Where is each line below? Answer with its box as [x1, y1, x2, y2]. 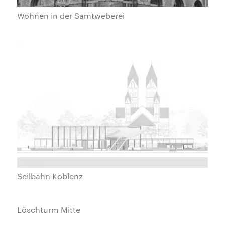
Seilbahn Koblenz [17, 170, 83, 181]
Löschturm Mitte [17, 204, 81, 215]
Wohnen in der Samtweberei [17, 10, 125, 21]
